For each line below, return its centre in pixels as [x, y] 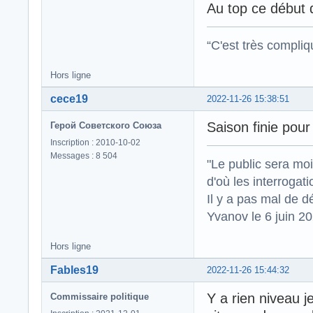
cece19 [69, 99]
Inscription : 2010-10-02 [95, 142]
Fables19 [74, 270]
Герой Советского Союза [106, 125]
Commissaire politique [100, 296]
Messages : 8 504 [84, 155]
